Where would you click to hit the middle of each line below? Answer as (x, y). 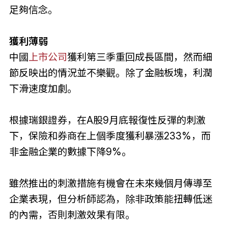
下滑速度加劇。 (43, 88)
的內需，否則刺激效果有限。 (72, 215)
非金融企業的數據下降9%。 (70, 151)
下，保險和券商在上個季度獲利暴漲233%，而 (110, 136)
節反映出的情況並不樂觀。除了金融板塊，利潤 (110, 73)
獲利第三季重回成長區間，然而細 (139, 57)
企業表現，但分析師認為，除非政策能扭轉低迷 (110, 199)
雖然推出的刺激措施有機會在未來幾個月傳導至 (110, 183)
